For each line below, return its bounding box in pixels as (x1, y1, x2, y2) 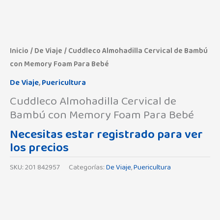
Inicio (10, 45, 28, 57)
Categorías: (69, 162, 106, 173)
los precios (10, 137, 69, 157)
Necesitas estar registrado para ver (10, 124, 203, 144)
